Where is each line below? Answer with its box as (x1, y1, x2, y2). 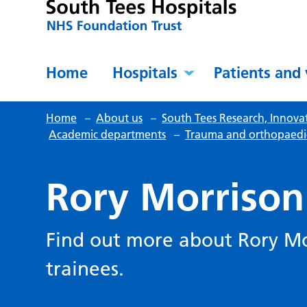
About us (96, 111, 143, 125)
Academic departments (49, 127, 167, 142)
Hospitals (112, 63, 178, 83)
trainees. (46, 257, 125, 281)
